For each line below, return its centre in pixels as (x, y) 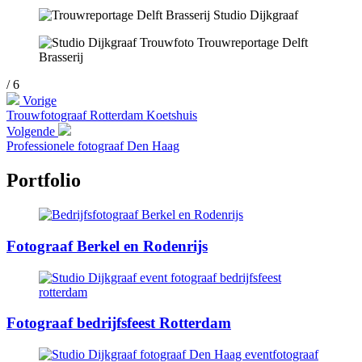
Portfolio (44, 181)
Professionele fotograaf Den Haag (93, 146)
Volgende (32, 132)
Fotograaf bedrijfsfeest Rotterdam (119, 323)
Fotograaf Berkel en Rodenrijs (107, 246)
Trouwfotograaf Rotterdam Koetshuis (102, 116)
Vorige (38, 101)
